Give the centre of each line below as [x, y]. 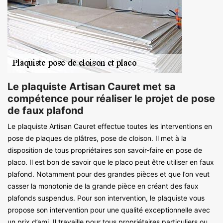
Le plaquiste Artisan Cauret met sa [92, 86]
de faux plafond [46, 110]
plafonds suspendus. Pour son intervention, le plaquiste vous [106, 198]
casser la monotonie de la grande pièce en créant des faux [103, 186]
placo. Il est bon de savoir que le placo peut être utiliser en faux [111, 162]
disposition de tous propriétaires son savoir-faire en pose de [105, 150]
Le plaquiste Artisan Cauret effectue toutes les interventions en [110, 126]
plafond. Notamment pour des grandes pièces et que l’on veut [109, 174]
